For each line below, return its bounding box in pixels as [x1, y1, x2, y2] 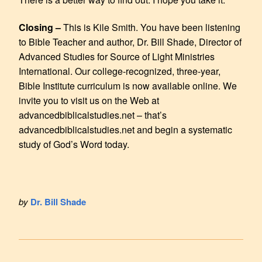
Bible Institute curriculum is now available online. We [19, 78, 237, 92]
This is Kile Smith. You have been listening [63, 20, 240, 34]
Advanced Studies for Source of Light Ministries [19, 49, 215, 63]
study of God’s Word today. [19, 137, 129, 151]
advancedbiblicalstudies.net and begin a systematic [19, 122, 232, 136]
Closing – [19, 20, 63, 34]
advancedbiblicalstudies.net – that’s [19, 108, 167, 122]
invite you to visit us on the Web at [19, 93, 159, 107]
